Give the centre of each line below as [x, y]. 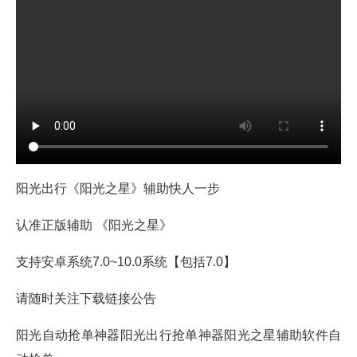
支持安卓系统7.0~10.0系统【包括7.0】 [127, 261]
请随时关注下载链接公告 [86, 298]
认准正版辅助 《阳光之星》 [96, 225]
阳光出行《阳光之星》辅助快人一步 [123, 188]
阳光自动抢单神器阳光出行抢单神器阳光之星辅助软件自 [178, 335]
